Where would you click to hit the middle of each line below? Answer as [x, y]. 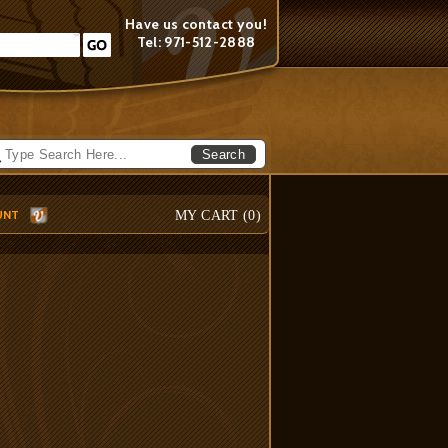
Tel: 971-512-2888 [196, 42]
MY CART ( [212, 215]
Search [223, 154]
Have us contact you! [196, 24]
